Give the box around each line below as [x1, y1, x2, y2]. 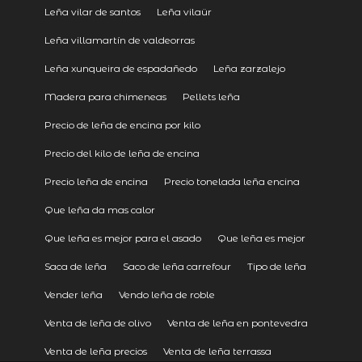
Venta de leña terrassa [162, 345, 271, 358]
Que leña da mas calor [44, 204, 155, 217]
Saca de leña [44, 260, 107, 273]
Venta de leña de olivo [44, 317, 151, 330]
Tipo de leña [246, 260, 306, 273]
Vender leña [44, 288, 103, 301]
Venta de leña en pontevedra [166, 317, 308, 330]
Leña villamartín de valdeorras [44, 34, 195, 47]
